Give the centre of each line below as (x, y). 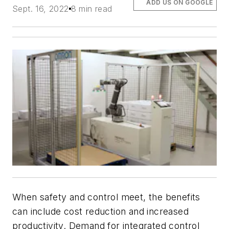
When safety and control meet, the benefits (106, 197)
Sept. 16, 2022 (41, 9)
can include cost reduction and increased (100, 212)
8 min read (91, 9)
